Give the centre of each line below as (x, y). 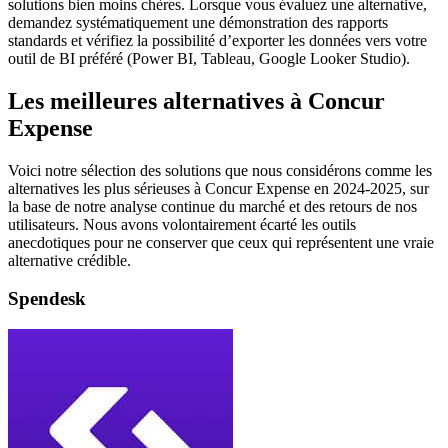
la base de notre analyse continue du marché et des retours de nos (212, 206)
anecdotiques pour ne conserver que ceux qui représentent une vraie (221, 242)
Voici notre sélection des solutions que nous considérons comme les (220, 170)
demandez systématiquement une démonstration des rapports (198, 22)
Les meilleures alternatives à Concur (196, 100)
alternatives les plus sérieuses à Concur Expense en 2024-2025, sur (218, 188)
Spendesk (47, 299)
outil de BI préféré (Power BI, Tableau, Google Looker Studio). (209, 58)
